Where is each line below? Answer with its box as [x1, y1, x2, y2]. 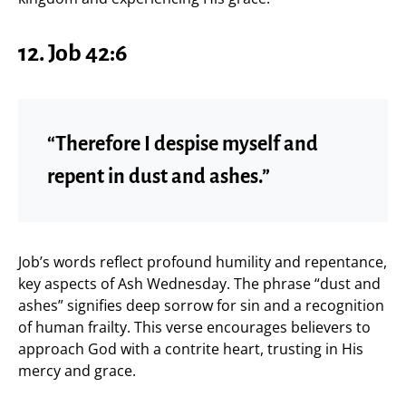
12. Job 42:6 [18, 40, 128, 66]
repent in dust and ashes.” [47, 165, 270, 188]
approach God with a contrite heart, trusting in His [18, 338, 363, 359]
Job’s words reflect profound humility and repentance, [18, 251, 387, 272]
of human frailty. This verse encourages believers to [18, 316, 371, 337]
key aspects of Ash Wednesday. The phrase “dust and [18, 273, 381, 294]
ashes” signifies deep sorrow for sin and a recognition [18, 295, 384, 315]
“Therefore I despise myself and [47, 132, 318, 155]
